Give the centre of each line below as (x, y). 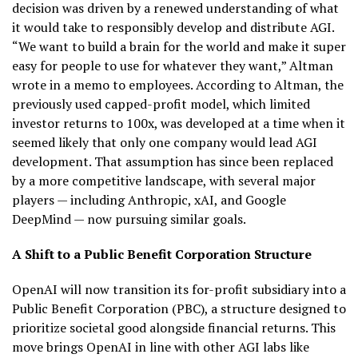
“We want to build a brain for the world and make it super (179, 46)
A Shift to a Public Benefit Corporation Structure (162, 254)
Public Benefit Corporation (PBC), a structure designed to (179, 308)
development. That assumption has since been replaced (173, 161)
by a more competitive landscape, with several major (164, 180)
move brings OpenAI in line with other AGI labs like (161, 346)
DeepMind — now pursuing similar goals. (129, 219)
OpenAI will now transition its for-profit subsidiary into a (179, 289)
